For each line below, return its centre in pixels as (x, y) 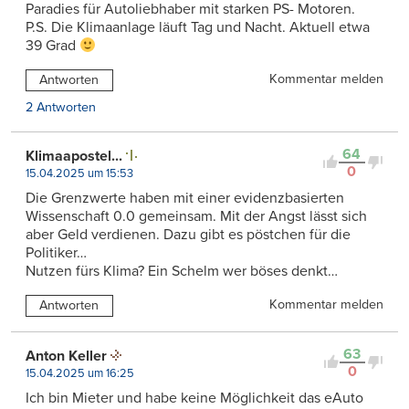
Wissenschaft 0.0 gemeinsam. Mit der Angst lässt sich (196, 216)
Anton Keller (66, 356)
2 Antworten (61, 107)
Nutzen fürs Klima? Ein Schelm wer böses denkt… (182, 271)
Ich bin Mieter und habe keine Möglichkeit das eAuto (194, 398)
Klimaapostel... (74, 156)
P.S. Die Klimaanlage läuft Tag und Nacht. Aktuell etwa (198, 27)
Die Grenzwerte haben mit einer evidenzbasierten (185, 198)
